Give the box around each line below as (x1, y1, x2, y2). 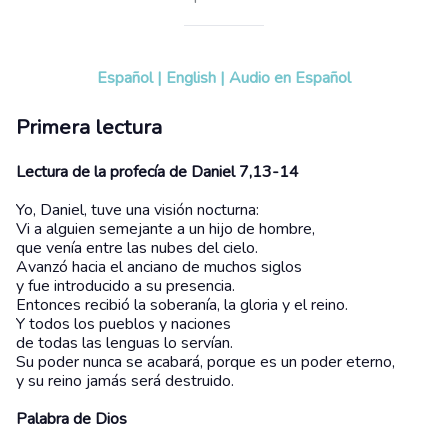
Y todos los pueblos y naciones (16, 313, 231, 336)
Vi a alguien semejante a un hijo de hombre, (16, 218, 315, 241)
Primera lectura (16, 112, 162, 141)
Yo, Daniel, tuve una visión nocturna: (16, 199, 259, 222)
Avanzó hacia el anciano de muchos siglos (16, 256, 302, 279)
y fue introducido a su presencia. (16, 275, 235, 298)
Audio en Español (229, 66, 351, 89)
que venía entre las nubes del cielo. (16, 237, 258, 260)
